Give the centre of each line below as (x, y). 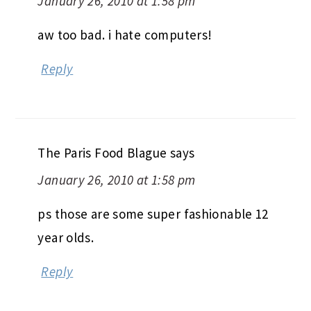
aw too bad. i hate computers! (125, 34)
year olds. (66, 237)
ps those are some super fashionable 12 (153, 213)
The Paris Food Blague (102, 152)
